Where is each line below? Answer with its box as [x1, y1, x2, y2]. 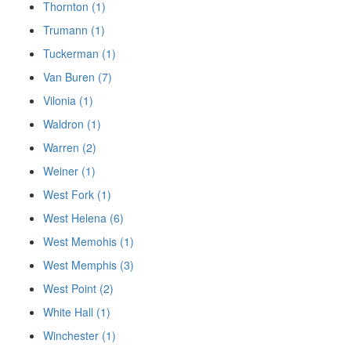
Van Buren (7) [43, 69, 112, 85]
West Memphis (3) [43, 257, 134, 273]
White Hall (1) [43, 304, 110, 320]
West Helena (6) [43, 210, 124, 226]
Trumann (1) [43, 22, 105, 38]
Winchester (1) [43, 327, 116, 344]
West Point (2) [43, 280, 114, 297]
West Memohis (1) [43, 233, 134, 250]
